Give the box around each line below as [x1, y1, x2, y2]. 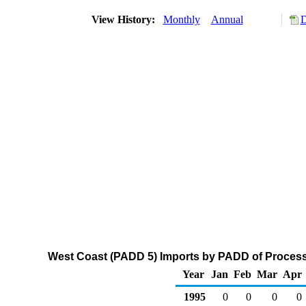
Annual [210, 14, 243, 25]
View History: [88, 14, 161, 25]
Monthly [163, 14, 200, 25]
